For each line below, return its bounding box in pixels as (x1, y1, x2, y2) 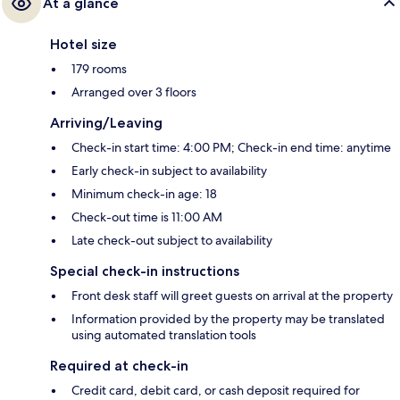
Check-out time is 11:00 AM (71, 209, 222, 226)
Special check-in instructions (50, 262, 239, 280)
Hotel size (50, 36, 117, 54)
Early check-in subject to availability (71, 162, 267, 179)
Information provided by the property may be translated (71, 311, 385, 328)
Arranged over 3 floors (71, 84, 196, 101)
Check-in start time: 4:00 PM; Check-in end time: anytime (71, 139, 391, 156)
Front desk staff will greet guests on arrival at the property (71, 287, 393, 304)
